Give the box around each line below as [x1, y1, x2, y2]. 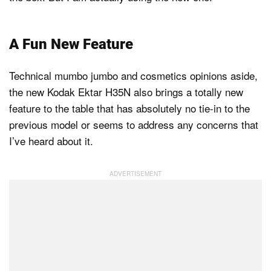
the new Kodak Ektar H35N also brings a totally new [9, 84, 243, 100]
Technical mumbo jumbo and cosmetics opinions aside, [9, 68, 258, 83]
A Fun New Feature [9, 36, 133, 53]
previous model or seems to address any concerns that [9, 117, 258, 132]
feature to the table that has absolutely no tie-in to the [9, 100, 250, 116]
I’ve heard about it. [9, 133, 93, 149]
